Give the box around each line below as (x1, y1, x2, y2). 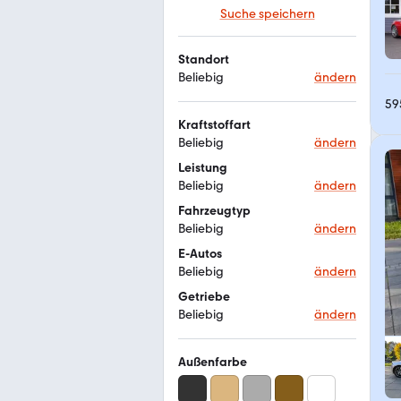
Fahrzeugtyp (178, 203, 251, 218)
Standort (178, 52, 229, 67)
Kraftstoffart (178, 117, 251, 132)
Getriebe (178, 289, 230, 304)
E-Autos (178, 246, 222, 261)
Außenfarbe (178, 354, 247, 370)
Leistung (178, 160, 227, 175)
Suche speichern (219, 6, 315, 21)
